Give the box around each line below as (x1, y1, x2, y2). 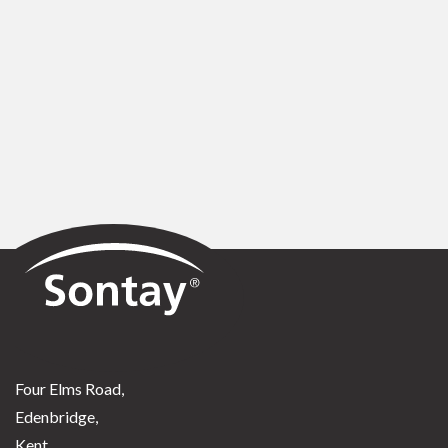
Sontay (14, 227, 61, 246)
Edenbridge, (15, 407, 98, 426)
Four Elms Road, (15, 379, 124, 398)
